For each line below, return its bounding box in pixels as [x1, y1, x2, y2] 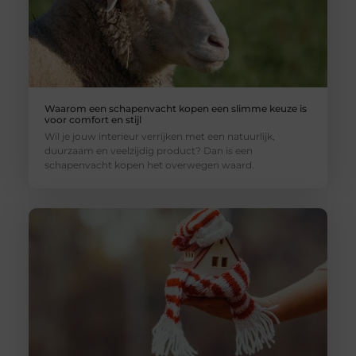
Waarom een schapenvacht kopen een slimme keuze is [44, 102, 307, 114]
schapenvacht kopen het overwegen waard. [44, 158, 254, 171]
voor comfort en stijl [44, 113, 141, 126]
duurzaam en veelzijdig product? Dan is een [44, 144, 253, 157]
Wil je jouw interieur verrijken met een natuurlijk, [44, 130, 275, 142]
